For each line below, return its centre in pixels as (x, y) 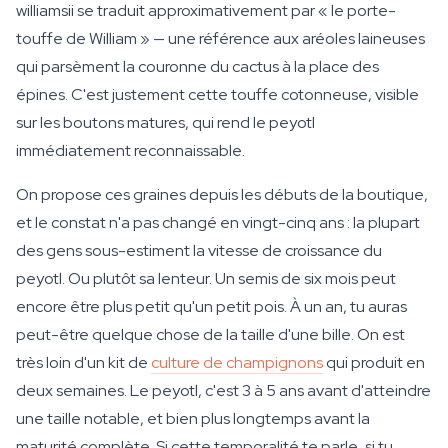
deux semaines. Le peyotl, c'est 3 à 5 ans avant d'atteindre (223, 390)
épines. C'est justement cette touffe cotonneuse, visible (217, 94)
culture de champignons (237, 362)
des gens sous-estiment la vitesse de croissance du (199, 250)
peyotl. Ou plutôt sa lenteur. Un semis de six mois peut (206, 278)
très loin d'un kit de (83, 362)
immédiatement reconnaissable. (130, 150)
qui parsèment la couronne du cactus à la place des (197, 66)
